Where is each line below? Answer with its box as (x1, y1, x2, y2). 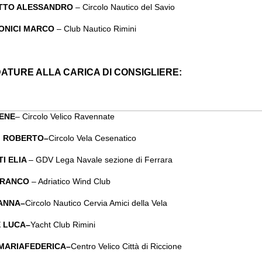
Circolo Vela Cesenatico (48, 133, 136, 143)
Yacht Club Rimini (30, 220, 95, 229)
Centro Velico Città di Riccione (70, 242, 182, 251)
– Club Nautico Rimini (56, 24, 136, 33)
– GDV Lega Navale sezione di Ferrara (28, 155, 173, 164)
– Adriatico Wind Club (29, 177, 111, 186)
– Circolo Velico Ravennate (15, 112, 115, 121)
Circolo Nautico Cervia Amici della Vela (25, 198, 167, 208)
